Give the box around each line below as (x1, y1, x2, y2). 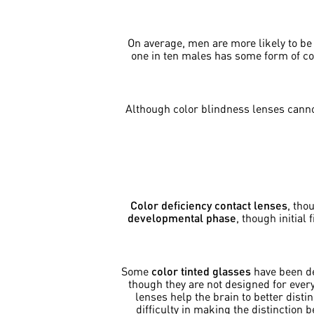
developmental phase (127, 210, 236, 226)
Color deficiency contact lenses (130, 198, 287, 213)
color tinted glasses (151, 264, 251, 279)
